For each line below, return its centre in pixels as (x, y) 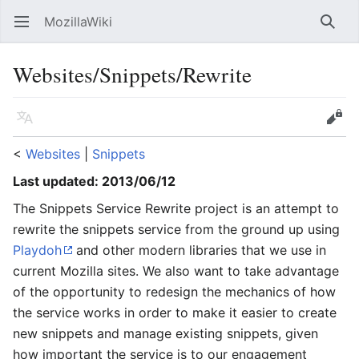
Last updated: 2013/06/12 (94, 181)
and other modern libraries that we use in (199, 250)
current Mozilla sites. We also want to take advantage (176, 271)
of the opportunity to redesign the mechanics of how (174, 292)
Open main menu (29, 30)
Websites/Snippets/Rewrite (132, 74)
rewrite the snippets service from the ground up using (176, 229)
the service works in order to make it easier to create (175, 313)
